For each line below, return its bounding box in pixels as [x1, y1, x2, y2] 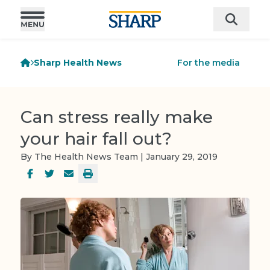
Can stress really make [20, 107, 213, 127]
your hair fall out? [20, 128, 172, 149]
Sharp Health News [34, 57, 122, 68]
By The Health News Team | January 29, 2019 [20, 151, 218, 162]
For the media [177, 57, 240, 68]
